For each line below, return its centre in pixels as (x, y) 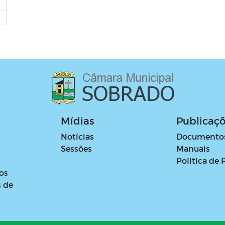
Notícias (78, 136)
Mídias (78, 120)
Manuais (193, 148)
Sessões (77, 148)
